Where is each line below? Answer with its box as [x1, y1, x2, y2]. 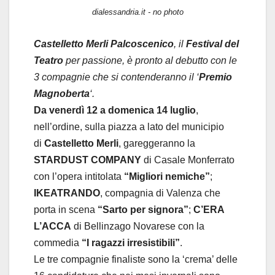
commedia [34, 237, 82, 248]
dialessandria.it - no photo [91, 7, 184, 17]
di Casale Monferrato [141, 154, 234, 165]
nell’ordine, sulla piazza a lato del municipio [34, 121, 224, 132]
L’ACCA [34, 220, 71, 231]
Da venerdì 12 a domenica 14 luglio [34, 104, 196, 115]
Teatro [34, 55, 63, 66]
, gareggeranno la [118, 137, 195, 149]
